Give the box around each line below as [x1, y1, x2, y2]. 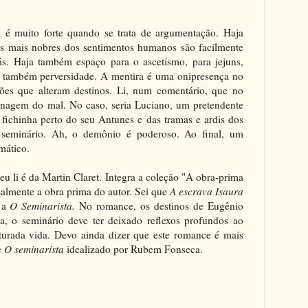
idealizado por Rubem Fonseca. [67, 241, 203, 256]
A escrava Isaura [170, 184, 243, 198]
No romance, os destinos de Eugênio [79, 198, 244, 212]
